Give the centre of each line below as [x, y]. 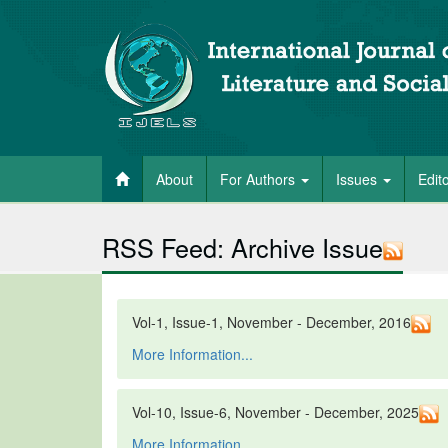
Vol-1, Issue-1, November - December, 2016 [271, 322]
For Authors [259, 179]
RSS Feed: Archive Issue [242, 247]
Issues [358, 179]
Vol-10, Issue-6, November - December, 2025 [275, 412]
